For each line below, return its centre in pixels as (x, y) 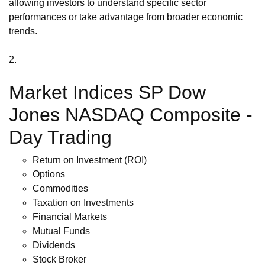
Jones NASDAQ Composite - (131, 114)
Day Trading (60, 137)
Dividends (54, 245)
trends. (23, 31)
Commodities (60, 188)
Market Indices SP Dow (107, 92)
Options (49, 174)
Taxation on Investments (83, 202)
